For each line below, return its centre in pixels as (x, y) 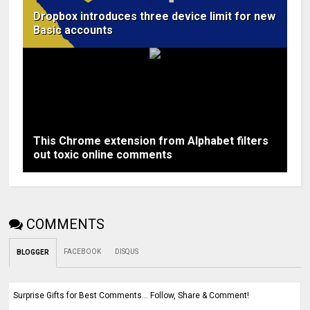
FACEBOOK (83, 252)
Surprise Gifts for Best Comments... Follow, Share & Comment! (131, 295)
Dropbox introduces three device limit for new (155, 16)
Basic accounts (73, 30)
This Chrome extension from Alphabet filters (151, 141)
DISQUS (127, 252)
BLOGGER (33, 252)
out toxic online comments (103, 155)
